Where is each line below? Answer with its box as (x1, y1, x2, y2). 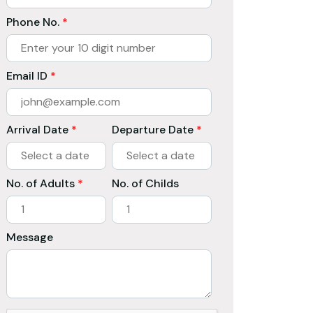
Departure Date (112, 122, 196, 137)
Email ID (6, 68, 50, 83)
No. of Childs (112, 175, 179, 191)
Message (6, 229, 53, 245)
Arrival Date (6, 122, 71, 137)
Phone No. (6, 14, 62, 29)
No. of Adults (6, 175, 78, 191)
